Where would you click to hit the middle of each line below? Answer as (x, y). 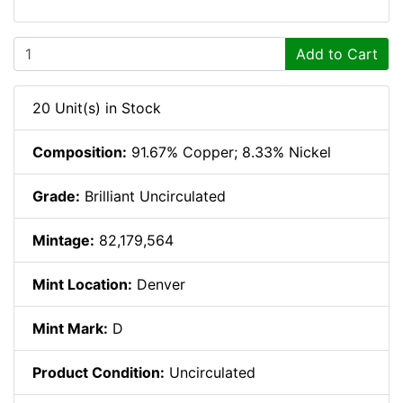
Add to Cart (337, 54)
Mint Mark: (70, 329)
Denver (159, 285)
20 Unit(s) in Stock (97, 108)
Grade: (56, 197)
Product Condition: (99, 373)
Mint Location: (82, 285)
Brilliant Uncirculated (153, 197)
